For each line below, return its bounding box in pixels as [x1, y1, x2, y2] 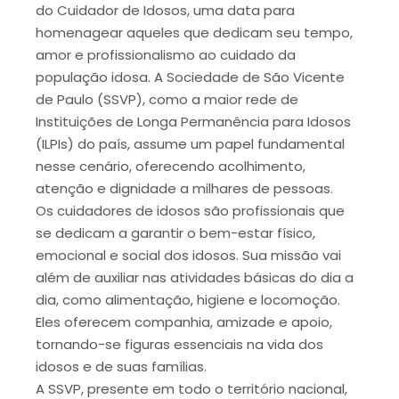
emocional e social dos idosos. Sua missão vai [36, 245, 341, 265]
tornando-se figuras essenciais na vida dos [36, 334, 323, 354]
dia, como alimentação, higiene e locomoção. [36, 289, 340, 309]
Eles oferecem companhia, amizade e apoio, [36, 312, 332, 331]
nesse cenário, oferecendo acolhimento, [36, 156, 305, 175]
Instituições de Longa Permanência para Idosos [36, 111, 351, 131]
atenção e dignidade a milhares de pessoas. [36, 178, 333, 198]
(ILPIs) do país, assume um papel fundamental [36, 134, 345, 153]
